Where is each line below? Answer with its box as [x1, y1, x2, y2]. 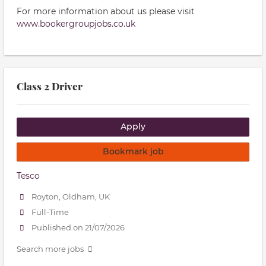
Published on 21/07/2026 [31, 223, 125, 232]
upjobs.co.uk [84, 18, 135, 29]
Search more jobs [17, 244, 84, 254]
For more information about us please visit [17, 6, 195, 17]
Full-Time [31, 207, 69, 217]
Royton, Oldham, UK [31, 192, 110, 201]
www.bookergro [17, 18, 84, 29]
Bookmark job [102, 146, 164, 157]
